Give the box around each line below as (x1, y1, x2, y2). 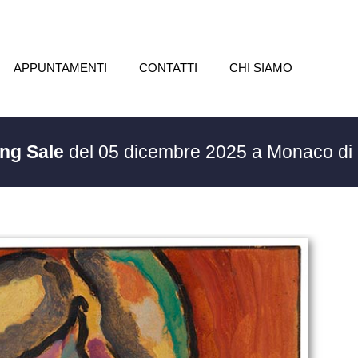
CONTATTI (138, 61, 197, 74)
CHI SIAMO (229, 61, 292, 74)
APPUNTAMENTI (13, 61, 107, 74)
